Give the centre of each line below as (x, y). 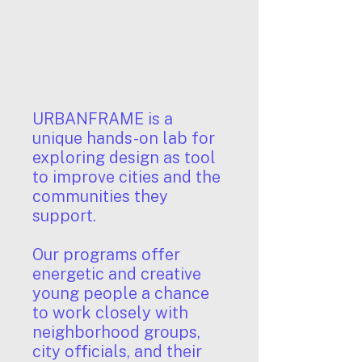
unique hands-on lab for (124, 138)
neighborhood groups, (116, 332)
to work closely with (110, 313)
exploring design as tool (124, 158)
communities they (100, 196)
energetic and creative (117, 274)
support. (66, 216)
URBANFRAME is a (103, 119)
